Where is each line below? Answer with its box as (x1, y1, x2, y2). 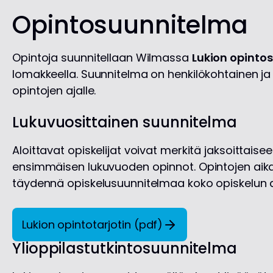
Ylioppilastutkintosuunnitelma (12, 238, 238, 259)
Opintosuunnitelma (12, 8, 249, 43)
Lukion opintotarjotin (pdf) (22, 217, 163, 233)
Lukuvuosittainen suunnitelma (12, 112, 238, 133)
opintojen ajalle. (12, 83, 99, 99)
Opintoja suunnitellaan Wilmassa (12, 50, 192, 66)
